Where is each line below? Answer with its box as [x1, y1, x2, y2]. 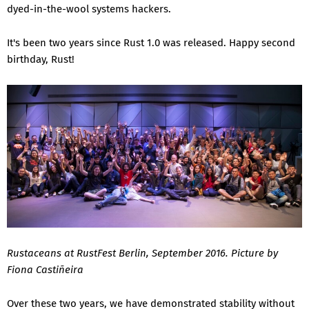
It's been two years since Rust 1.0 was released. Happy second [7, 37, 295, 49]
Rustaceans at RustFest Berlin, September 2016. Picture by [7, 247, 278, 260]
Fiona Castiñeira [7, 263, 83, 277]
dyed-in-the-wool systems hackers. [7, 3, 171, 15]
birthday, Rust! [7, 53, 74, 66]
